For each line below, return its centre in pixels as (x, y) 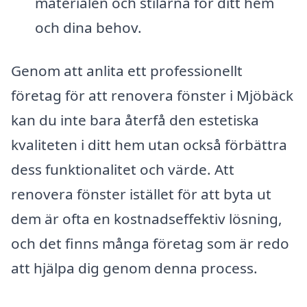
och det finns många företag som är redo (150, 244)
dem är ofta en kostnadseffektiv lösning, (147, 219)
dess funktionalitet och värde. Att (123, 170)
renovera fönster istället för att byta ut (141, 194)
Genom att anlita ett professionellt (127, 71)
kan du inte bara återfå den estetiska (135, 120)
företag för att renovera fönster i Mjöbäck (152, 96)
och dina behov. (88, 27)
